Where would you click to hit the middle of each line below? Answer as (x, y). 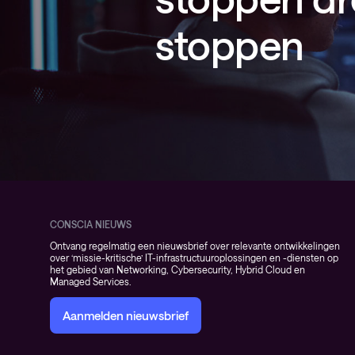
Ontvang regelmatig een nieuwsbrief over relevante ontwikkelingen (195, 246)
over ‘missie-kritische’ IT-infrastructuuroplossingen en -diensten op (194, 258)
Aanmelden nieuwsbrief (126, 315)
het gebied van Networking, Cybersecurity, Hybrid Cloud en (177, 269)
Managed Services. (91, 281)
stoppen (230, 44)
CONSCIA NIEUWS (91, 224)
